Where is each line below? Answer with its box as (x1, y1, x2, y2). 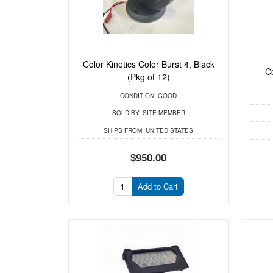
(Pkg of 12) (127, 71, 170, 83)
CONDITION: (120, 91, 157, 100)
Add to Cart (137, 180, 178, 193)
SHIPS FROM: (104, 126, 144, 135)
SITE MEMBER (140, 108, 185, 118)
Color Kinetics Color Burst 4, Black (82, 58, 214, 71)
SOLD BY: (112, 108, 141, 118)
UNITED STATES (144, 126, 194, 135)
